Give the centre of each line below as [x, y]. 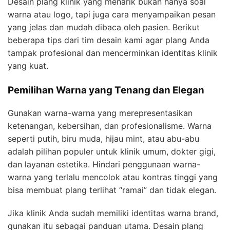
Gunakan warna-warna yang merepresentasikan [100, 113]
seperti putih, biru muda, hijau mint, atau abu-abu [103, 139]
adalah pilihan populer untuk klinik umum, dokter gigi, [112, 152]
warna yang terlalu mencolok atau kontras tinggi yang [113, 177]
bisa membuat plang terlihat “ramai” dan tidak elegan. [112, 190]
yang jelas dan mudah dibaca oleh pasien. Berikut [104, 27]
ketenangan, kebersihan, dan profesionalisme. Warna [110, 126]
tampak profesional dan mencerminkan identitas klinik [113, 53]
